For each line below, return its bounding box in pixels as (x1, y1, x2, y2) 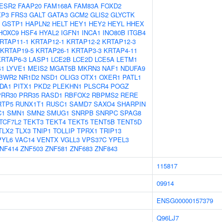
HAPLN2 (25, 19, 50, 28)
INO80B (103, 28, 125, 37)
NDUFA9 (120, 63, 145, 73)
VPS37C (82, 135, 107, 144)
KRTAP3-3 (71, 46, 102, 55)
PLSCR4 (84, 81, 109, 91)
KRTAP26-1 (36, 46, 69, 55)
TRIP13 (100, 126, 121, 135)
